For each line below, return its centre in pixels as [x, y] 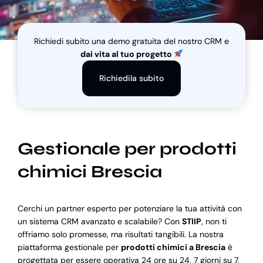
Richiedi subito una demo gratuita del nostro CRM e [131, 41]
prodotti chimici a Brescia [173, 247]
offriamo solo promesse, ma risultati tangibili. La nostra [120, 235]
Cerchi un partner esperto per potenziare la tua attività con [129, 209]
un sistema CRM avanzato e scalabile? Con [100, 222]
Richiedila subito [131, 78]
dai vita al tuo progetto [127, 54]
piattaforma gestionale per [69, 247]
